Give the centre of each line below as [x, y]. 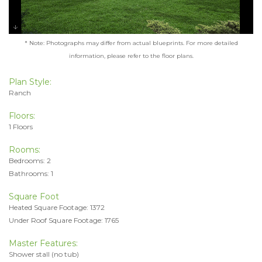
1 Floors [21, 126]
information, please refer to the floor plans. [131, 56]
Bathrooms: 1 [31, 173]
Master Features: [43, 243]
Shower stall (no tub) [44, 254]
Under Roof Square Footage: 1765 [64, 220]
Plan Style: [30, 82]
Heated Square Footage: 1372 [57, 207]
